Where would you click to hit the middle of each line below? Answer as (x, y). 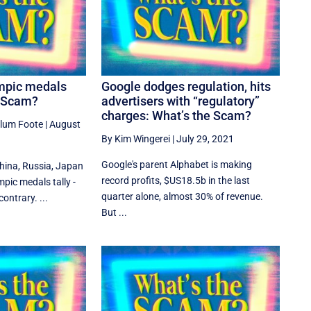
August (65, 125)
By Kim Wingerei (136, 139)
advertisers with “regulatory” (181, 101)
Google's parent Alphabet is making (177, 165)
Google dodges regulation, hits (186, 87)
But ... (115, 213)
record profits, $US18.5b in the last (176, 181)
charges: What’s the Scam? (177, 116)
